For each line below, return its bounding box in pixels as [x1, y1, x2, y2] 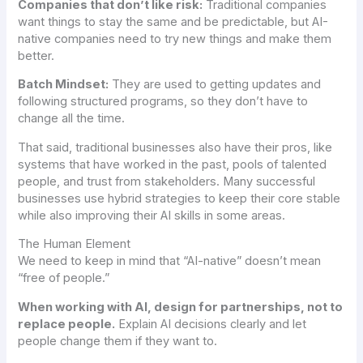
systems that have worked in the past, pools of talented [18, 156, 327, 172]
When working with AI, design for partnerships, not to [18, 300, 344, 315]
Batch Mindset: [18, 77, 109, 92]
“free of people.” [18, 271, 110, 286]
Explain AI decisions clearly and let [115, 317, 307, 332]
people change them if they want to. [18, 334, 218, 349]
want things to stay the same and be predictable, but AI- [18, 14, 329, 29]
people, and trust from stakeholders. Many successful [18, 173, 316, 189]
